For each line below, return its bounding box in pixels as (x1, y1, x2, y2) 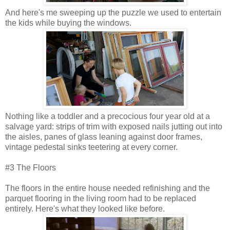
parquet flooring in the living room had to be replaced (5, 194, 196, 203)
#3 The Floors (5, 163, 56, 172)
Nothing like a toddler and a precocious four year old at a (5, 112, 210, 121)
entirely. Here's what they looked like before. (5, 204, 165, 214)
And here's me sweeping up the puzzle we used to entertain (5, 8, 221, 17)
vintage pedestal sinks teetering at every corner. (5, 143, 178, 152)
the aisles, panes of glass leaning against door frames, (5, 132, 202, 142)
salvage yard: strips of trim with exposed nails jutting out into (5, 122, 222, 131)
